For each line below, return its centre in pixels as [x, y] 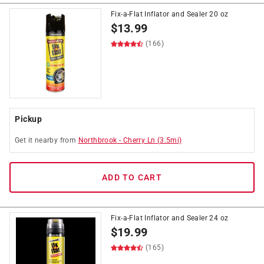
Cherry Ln [139, 140]
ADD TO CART [132, 177]
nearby [46, 140]
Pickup [28, 119]
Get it [25, 140]
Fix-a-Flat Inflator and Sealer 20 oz [170, 14]
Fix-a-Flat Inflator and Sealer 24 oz [170, 218]
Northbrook [98, 140]
